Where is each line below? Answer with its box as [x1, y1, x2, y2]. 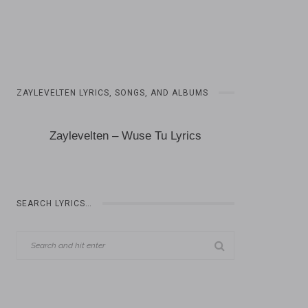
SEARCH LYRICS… [16, 199, 93, 208]
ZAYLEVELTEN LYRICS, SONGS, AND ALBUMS [16, 88, 209, 98]
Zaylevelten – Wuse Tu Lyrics [49, 129, 202, 142]
